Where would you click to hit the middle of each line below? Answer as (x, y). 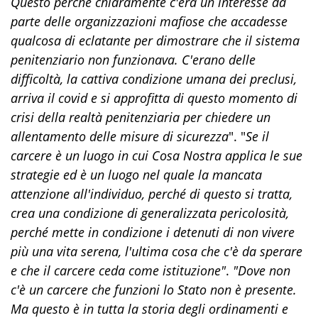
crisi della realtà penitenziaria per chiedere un (141, 117)
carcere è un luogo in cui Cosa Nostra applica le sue (157, 155)
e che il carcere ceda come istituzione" (118, 270)
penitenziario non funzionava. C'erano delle (133, 59)
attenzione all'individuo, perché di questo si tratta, (152, 193)
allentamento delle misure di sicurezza (120, 136)
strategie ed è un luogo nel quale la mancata (136, 174)
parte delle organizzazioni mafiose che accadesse (149, 21)
